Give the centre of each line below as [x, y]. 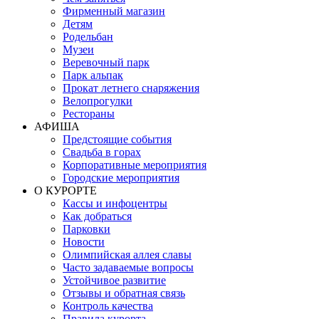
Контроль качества [108, 306]
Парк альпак [93, 75]
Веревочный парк [106, 63]
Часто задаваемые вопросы [128, 268]
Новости [84, 242]
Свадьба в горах [102, 152]
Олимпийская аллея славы [127, 255]
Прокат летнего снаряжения [131, 88]
